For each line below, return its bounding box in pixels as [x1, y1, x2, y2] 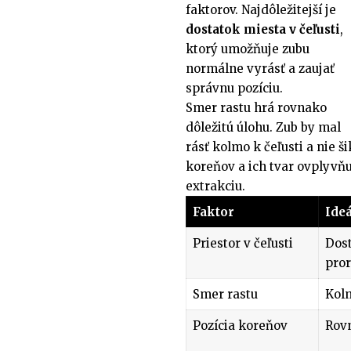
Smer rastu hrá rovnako [186, 100, 327, 115]
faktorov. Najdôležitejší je [186, 2, 336, 17]
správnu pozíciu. [186, 80, 283, 96]
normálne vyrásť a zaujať [186, 60, 335, 76]
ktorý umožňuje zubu [186, 41, 309, 56]
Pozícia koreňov [192, 317, 288, 333]
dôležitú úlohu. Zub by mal [186, 119, 341, 135]
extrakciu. [186, 178, 245, 194]
